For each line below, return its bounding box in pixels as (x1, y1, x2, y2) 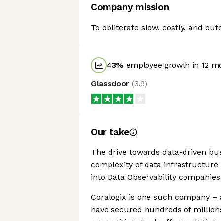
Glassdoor (91, 79, 132, 88)
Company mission (91, 1, 169, 13)
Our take (91, 126, 129, 138)
